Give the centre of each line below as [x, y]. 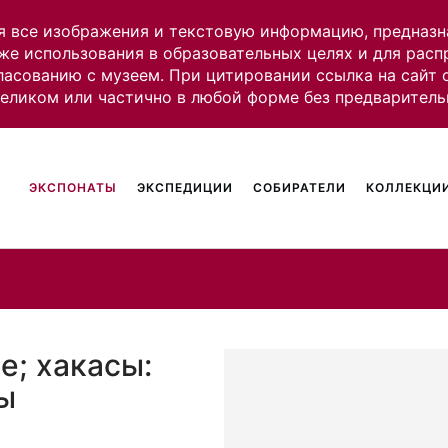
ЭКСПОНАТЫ [73, 187]
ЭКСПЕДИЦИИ [185, 187]
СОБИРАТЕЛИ [300, 187]
